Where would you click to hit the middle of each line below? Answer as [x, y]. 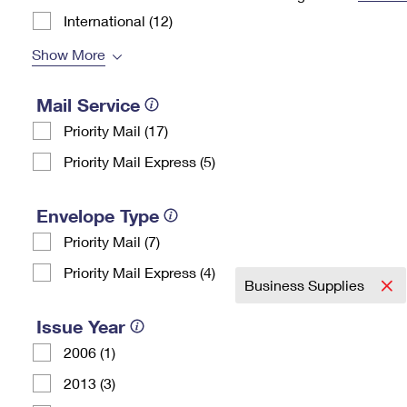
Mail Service [88, 104]
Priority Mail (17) [116, 130]
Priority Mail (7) [112, 241]
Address [297, 39]
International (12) [118, 20]
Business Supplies [306, 285]
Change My [297, 24]
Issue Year [81, 326]
